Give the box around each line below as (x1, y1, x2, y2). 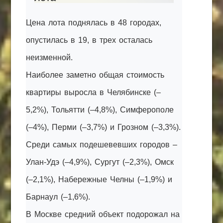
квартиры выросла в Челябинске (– (26, 88, 161, 97)
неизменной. (26, 53, 73, 62)
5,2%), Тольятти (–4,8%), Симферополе (26, 106, 174, 114)
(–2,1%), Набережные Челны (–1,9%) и (26, 175, 173, 184)
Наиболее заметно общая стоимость (26, 71, 165, 79)
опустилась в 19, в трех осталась (26, 36, 153, 44)
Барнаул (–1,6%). (26, 193, 91, 201)
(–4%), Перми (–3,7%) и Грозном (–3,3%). (26, 123, 181, 131)
